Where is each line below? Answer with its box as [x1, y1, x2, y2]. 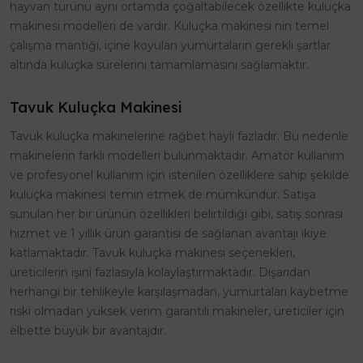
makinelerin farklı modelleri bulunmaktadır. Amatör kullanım [10, 148, 344, 164]
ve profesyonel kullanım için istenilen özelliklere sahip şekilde [10, 168, 349, 183]
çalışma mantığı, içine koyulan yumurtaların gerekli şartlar [10, 38, 331, 53]
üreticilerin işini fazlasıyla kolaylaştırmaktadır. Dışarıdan [10, 265, 310, 280]
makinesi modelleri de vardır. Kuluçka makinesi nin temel [10, 19, 329, 34]
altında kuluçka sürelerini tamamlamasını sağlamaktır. [10, 58, 309, 73]
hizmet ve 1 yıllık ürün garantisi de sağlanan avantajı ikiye [10, 226, 327, 241]
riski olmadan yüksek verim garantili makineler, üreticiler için [10, 304, 344, 319]
